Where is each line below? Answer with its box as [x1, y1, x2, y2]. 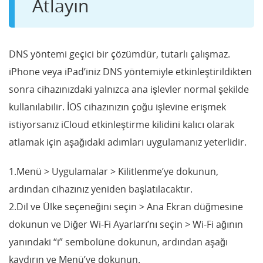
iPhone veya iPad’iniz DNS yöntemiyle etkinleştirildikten [9, 65, 252, 78]
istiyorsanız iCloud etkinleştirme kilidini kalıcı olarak [9, 117, 234, 131]
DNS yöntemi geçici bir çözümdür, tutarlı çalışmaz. [9, 47, 230, 60]
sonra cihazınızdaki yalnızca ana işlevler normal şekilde [9, 82, 249, 96]
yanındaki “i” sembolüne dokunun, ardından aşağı [9, 235, 228, 248]
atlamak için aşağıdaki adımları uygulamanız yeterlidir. [9, 135, 247, 149]
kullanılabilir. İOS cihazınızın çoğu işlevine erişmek [9, 100, 226, 113]
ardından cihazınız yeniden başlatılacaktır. [9, 182, 193, 195]
